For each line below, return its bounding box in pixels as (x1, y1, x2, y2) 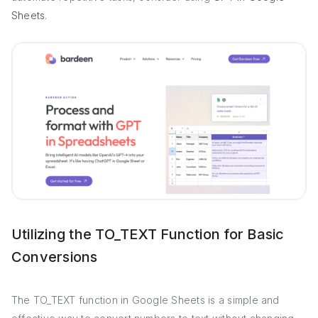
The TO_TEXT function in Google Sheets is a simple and (11, 293, 280, 306)
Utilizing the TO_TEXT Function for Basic (11, 225, 285, 243)
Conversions (11, 248, 98, 265)
